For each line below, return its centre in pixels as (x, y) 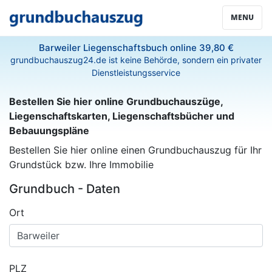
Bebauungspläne (49, 131)
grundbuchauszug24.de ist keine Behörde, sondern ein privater (136, 60)
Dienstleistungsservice (136, 73)
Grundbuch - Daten (65, 189)
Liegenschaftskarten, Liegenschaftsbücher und (122, 116)
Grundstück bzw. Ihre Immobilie (81, 165)
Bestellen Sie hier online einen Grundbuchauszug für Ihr (135, 150)
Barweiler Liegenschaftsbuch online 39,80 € (136, 48)
